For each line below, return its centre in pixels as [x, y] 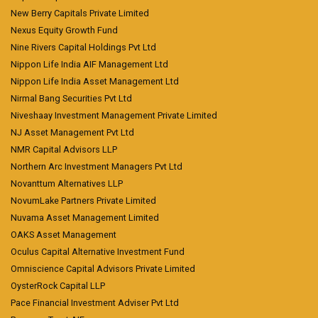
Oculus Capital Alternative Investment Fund [98, 252]
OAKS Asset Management [64, 235]
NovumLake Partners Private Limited [83, 201]
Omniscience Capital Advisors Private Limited [103, 269]
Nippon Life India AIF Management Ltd [89, 64]
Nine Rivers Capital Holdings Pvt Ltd [83, 47]
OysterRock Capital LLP [58, 286]
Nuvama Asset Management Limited [85, 218]
